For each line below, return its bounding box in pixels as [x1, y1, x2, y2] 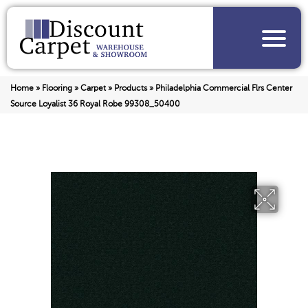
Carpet [80, 83, 106, 93]
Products [114, 83, 147, 93]
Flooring [42, 83, 72, 93]
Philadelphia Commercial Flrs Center [155, 83, 292, 93]
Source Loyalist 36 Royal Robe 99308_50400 [10, 99, 180, 109]
